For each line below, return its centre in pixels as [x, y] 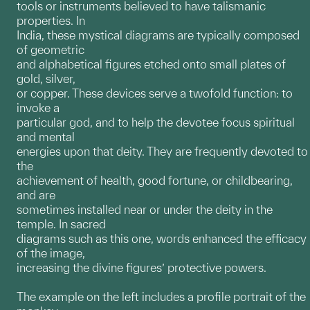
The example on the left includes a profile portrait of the [161, 297]
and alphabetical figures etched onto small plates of [151, 64]
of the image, [51, 253]
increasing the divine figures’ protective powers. [142, 268]
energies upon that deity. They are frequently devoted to [162, 152]
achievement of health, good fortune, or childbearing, [155, 181]
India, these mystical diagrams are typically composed [158, 35]
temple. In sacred [61, 224]
